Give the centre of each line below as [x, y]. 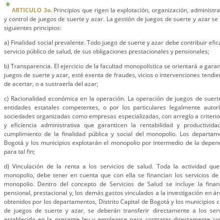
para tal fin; [19, 151]
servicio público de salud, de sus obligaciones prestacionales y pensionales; [107, 51]
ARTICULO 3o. [32, 10]
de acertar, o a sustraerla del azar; [51, 84]
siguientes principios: [33, 28]
